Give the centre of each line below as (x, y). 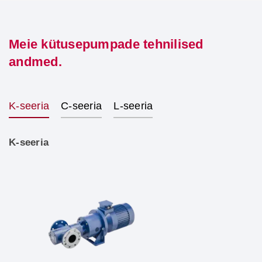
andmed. (35, 62)
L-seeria (133, 106)
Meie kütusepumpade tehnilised (106, 44)
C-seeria (82, 106)
